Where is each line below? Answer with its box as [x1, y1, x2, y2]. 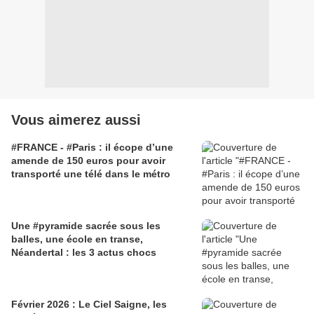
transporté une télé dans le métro [11, 168, 170, 180]
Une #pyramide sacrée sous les [11, 220, 161, 232]
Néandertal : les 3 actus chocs [11, 247, 156, 259]
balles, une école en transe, [11, 233, 143, 245]
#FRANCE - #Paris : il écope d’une [11, 142, 173, 153]
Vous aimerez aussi [11, 112, 141, 128]
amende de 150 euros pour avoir [11, 155, 165, 167]
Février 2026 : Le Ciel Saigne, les [11, 299, 167, 310]
